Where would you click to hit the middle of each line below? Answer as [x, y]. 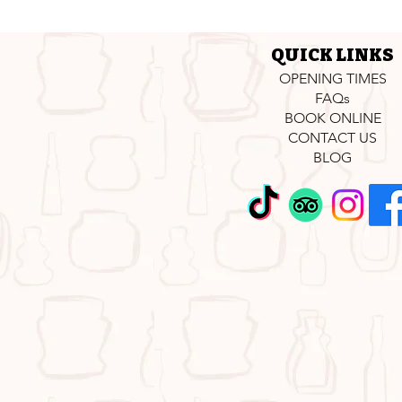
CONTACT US [332, 138]
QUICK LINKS [332, 55]
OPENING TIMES [332, 79]
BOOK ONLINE [332, 118]
